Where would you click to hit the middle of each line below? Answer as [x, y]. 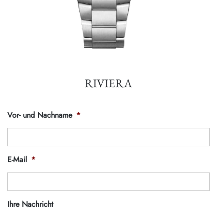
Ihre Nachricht [30, 204]
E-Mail [17, 160]
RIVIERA [108, 83]
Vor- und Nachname [40, 115]
